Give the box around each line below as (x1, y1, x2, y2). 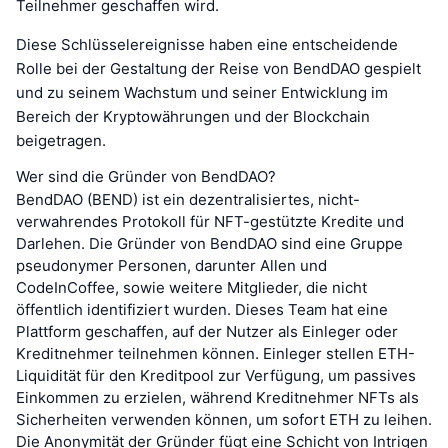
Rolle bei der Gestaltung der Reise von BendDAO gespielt (16, 58, 421, 78)
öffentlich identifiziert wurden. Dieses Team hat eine (16, 299, 388, 319)
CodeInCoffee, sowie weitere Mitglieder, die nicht (16, 277, 367, 297)
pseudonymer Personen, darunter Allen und (16, 255, 327, 275)
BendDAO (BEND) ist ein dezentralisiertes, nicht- (16, 189, 360, 209)
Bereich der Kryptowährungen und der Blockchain (16, 106, 370, 126)
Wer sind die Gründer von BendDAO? (16, 166, 276, 186)
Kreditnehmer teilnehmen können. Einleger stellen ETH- (16, 343, 415, 363)
